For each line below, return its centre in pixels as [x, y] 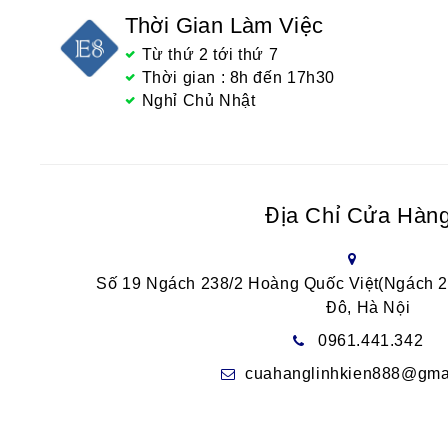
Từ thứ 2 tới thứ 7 [210, 55]
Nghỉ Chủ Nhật [198, 101]
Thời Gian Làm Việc [224, 26]
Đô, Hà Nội [368, 308]
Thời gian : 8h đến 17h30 [238, 78]
